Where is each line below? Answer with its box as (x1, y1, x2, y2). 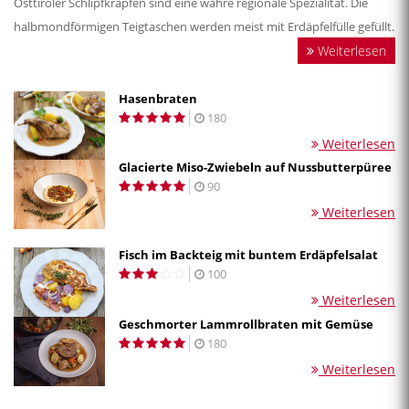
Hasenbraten (119, 89, 197, 107)
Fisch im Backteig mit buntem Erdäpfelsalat (119, 246, 378, 264)
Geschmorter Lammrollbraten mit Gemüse (119, 315, 373, 332)
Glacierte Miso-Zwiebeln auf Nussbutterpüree (119, 159, 392, 176)
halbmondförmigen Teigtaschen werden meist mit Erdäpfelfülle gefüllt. (14, 17, 394, 35)
